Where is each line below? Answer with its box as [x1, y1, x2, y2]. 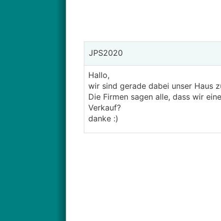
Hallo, [88, 70, 110, 80]
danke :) [88, 113, 121, 123]
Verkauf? [88, 103, 121, 112]
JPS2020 [86, 48, 123, 58]
